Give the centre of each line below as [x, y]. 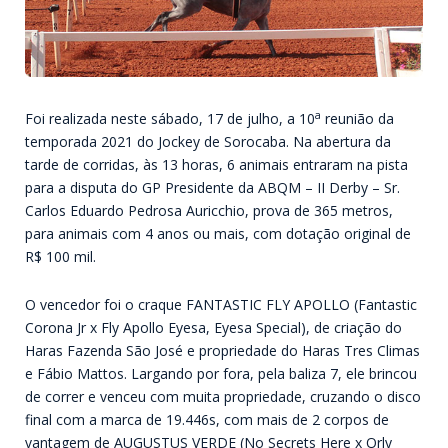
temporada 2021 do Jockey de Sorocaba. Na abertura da [208, 142]
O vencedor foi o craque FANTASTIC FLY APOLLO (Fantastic [221, 304]
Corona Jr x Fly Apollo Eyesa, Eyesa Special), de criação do [213, 327]
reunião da [357, 119]
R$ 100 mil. [60, 257]
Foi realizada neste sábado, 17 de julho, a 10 [170, 119]
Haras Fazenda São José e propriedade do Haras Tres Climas [222, 350]
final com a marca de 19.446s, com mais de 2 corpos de [207, 419]
